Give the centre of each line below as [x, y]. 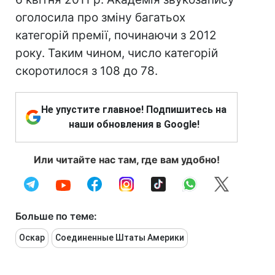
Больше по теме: [56, 216]
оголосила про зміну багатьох [100, 18]
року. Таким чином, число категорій [117, 53]
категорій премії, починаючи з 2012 [116, 36]
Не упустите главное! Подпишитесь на [134, 110]
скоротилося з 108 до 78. [87, 71]
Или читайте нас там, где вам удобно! [126, 160]
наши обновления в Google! [134, 125]
